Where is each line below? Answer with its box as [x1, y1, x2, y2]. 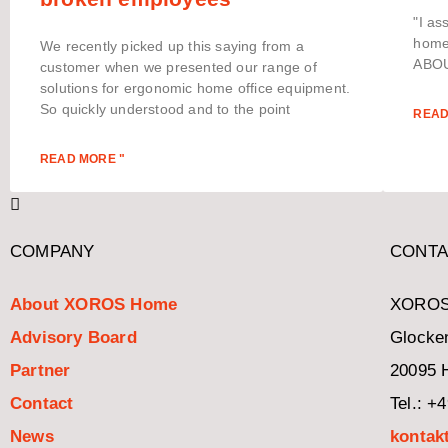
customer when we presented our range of [40, 58, 317, 75]
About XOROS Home [10, 294, 178, 314]
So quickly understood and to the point [40, 100, 291, 117]
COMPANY [10, 241, 95, 261]
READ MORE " [40, 151, 126, 166]
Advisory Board [10, 327, 137, 347]
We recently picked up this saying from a [40, 37, 304, 54]
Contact [10, 393, 74, 413]
